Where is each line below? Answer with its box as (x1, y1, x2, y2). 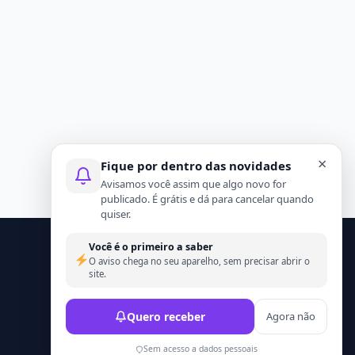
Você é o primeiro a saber (89, 240, 214, 254)
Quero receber (127, 309, 205, 324)
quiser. (101, 207, 131, 221)
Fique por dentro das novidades (101, 158, 291, 174)
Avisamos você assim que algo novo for (101, 177, 286, 191)
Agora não (266, 309, 315, 323)
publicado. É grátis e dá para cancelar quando (101, 192, 314, 206)
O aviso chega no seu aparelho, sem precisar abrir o (89, 255, 311, 267)
